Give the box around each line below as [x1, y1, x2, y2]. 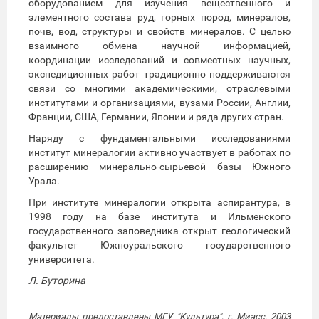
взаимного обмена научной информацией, [28, 39, 291, 51]
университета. [28, 253, 95, 265]
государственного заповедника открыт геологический [28, 224, 291, 236]
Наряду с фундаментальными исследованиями [28, 132, 291, 144]
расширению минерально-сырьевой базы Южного [28, 160, 291, 172]
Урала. [28, 174, 60, 187]
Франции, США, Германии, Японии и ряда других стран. [28, 110, 284, 122]
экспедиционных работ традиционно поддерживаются [28, 68, 291, 80]
